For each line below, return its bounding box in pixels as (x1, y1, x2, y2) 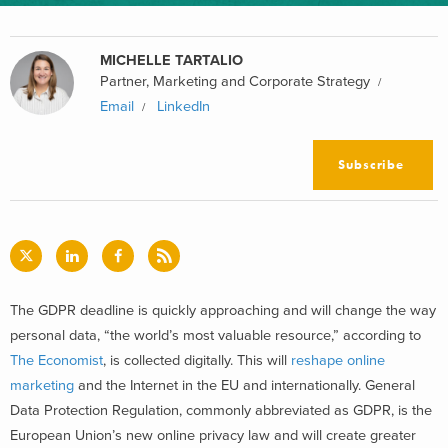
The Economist (10, 351, 103, 369)
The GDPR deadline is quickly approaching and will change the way (10, 301, 436, 319)
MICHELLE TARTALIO (100, 51, 243, 69)
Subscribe (338, 156, 405, 173)
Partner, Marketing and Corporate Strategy (100, 72, 370, 90)
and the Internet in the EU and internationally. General (74, 376, 415, 394)
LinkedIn (157, 97, 210, 115)
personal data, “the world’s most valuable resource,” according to (10, 326, 421, 344)
